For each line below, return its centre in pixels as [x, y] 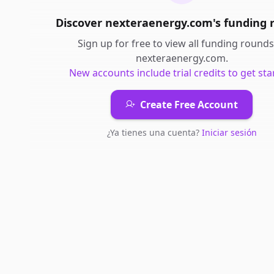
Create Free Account [189, 105]
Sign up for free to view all [139, 43]
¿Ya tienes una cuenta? [154, 132]
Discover [80, 23]
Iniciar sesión [229, 132]
